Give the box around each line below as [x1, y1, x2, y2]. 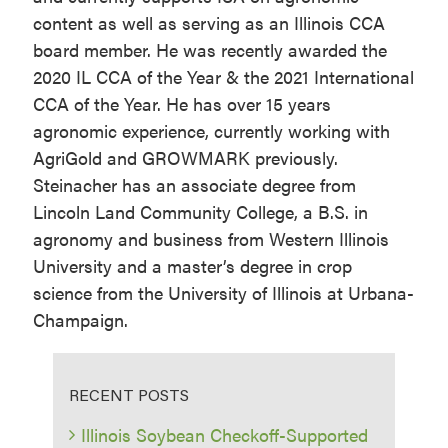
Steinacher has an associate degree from [32, 172, 356, 198]
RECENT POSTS [69, 384, 190, 406]
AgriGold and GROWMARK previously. [32, 145, 338, 171]
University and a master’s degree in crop [32, 253, 352, 279]
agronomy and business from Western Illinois [32, 226, 389, 252]
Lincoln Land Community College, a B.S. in [32, 199, 368, 225]
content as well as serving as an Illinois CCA [32, 10, 385, 36]
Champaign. [32, 307, 128, 333]
